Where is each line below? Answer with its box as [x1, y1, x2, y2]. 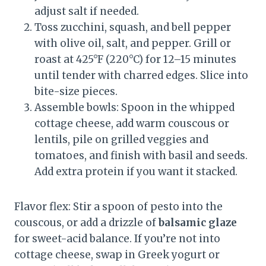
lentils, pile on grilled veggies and [34, 132, 208, 146]
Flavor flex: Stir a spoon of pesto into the [14, 199, 223, 213]
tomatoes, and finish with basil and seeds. [34, 148, 248, 162]
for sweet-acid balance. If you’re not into [14, 232, 220, 245]
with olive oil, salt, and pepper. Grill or [34, 36, 231, 50]
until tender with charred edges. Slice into [34, 68, 248, 82]
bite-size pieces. [34, 84, 118, 98]
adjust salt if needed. [34, 4, 139, 18]
